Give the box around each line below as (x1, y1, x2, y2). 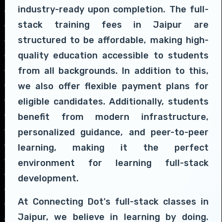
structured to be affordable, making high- (18, 34, 209, 46)
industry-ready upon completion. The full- (18, 3, 209, 15)
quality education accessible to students (18, 50, 209, 61)
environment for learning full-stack (18, 157, 209, 168)
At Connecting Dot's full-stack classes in (18, 196, 209, 207)
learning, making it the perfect (18, 142, 209, 153)
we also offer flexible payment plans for (18, 80, 209, 92)
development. (18, 172, 79, 184)
